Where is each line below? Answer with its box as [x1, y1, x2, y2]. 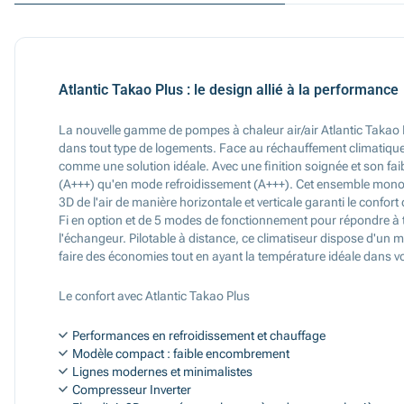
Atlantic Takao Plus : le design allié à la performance [59, 81, 399, 98]
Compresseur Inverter [72, 382, 191, 397]
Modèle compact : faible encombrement [72, 346, 289, 361]
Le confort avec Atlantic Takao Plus [59, 289, 250, 303]
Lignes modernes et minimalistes [72, 364, 252, 379]
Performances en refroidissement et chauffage [72, 328, 326, 343]
